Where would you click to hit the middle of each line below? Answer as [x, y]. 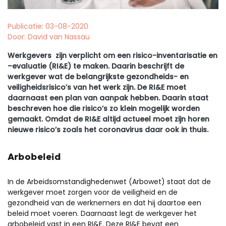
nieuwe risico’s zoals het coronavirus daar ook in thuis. [108, 130]
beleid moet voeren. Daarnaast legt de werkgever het [102, 213]
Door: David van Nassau [49, 37]
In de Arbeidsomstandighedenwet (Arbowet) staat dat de [109, 182]
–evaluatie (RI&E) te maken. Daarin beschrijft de [96, 66]
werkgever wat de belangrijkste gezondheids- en [98, 77]
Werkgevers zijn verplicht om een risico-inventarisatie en [112, 55]
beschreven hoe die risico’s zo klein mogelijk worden [104, 108]
